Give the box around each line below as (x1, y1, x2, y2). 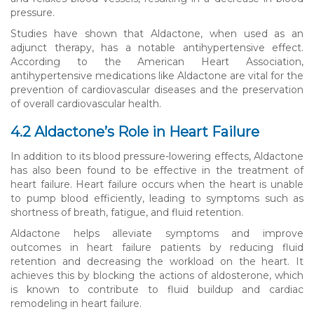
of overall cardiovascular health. (11, 97, 161, 110)
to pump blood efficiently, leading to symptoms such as (11, 191, 303, 205)
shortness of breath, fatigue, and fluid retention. (11, 205, 243, 219)
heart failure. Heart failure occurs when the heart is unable (11, 177, 303, 191)
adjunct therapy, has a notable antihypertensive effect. (11, 41, 303, 54)
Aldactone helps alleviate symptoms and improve (11, 226, 303, 240)
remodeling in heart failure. (11, 296, 142, 310)
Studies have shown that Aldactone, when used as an (11, 27, 303, 40)
